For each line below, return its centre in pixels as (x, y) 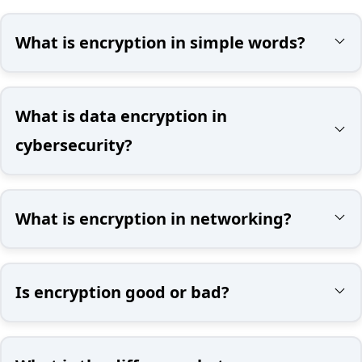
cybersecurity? (74, 145)
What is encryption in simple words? (160, 42)
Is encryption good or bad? (122, 292)
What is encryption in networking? (154, 218)
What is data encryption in (121, 116)
